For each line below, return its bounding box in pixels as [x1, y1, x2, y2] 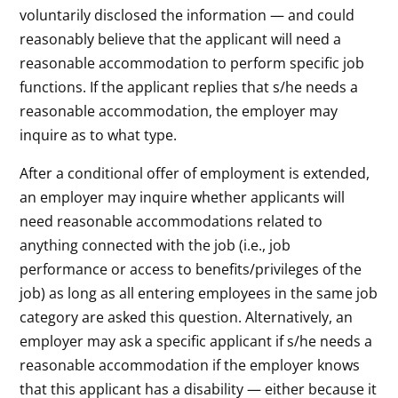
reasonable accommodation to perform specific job [20, 52, 365, 73]
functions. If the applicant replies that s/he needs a [20, 76, 359, 97]
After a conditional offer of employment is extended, [20, 163, 370, 183]
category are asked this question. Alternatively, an [20, 306, 354, 327]
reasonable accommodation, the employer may [20, 100, 338, 121]
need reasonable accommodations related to [20, 211, 323, 231]
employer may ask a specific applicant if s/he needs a [20, 330, 373, 351]
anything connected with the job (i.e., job [20, 235, 291, 255]
